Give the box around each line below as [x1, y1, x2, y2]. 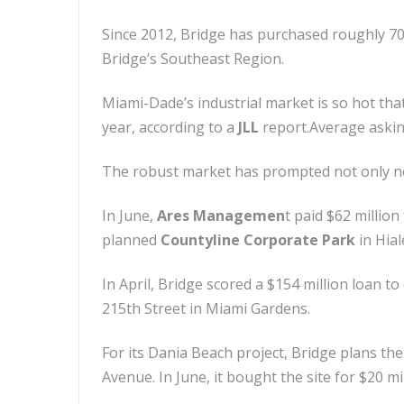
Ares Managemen [157, 206, 285, 225]
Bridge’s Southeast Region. [102, 49, 284, 69]
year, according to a [102, 117, 238, 137]
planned [102, 230, 161, 250]
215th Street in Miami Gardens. [102, 298, 310, 318]
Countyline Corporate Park [161, 230, 359, 250]
